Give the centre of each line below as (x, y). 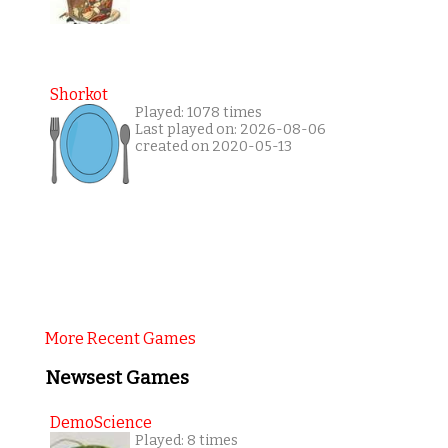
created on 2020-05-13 (213, 147)
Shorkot (78, 95)
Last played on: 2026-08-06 (230, 130)
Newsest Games (116, 378)
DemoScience (100, 422)
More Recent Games (120, 339)
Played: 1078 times (198, 113)
